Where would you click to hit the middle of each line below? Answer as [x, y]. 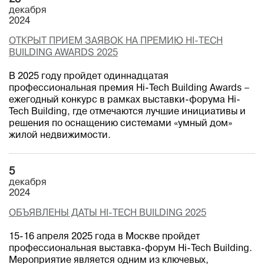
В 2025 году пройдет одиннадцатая [89, 77]
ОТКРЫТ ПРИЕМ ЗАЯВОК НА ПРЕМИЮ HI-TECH [116, 41]
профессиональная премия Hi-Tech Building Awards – [129, 88]
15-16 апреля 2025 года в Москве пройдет [104, 237]
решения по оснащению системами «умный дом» [121, 124]
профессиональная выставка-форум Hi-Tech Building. [131, 249]
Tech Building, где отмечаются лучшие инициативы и [127, 112]
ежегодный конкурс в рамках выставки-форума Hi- [125, 100]
